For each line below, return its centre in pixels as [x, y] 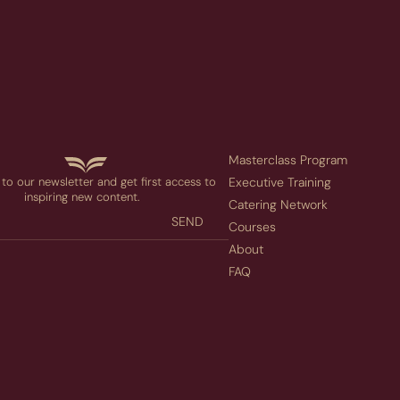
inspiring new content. [81, 197]
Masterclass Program [288, 160]
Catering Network [278, 205]
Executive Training [280, 183]
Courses [252, 227]
